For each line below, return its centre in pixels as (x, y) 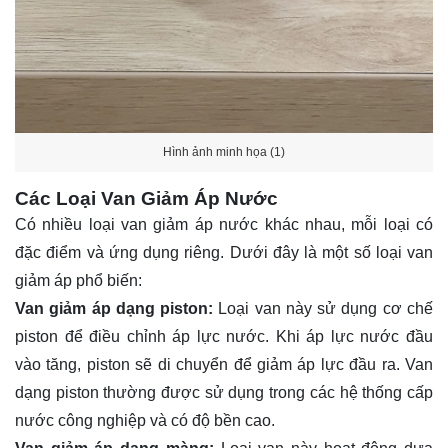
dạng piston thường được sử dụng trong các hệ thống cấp (224, 393)
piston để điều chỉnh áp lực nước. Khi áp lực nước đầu (224, 337)
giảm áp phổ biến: (78, 281)
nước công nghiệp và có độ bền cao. (145, 421)
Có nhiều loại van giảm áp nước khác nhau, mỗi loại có (224, 225)
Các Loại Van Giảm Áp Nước (146, 199)
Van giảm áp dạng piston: (114, 309)
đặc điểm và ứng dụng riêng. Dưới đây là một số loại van (224, 253)
